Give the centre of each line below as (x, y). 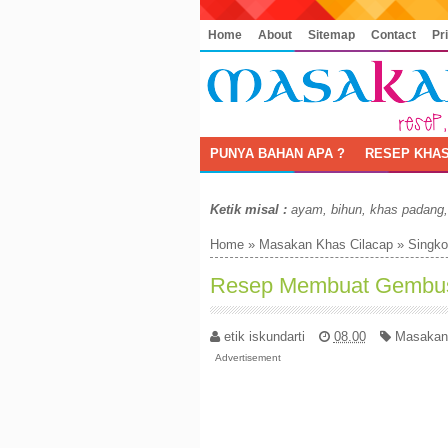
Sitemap (331, 34)
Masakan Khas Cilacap (325, 244)
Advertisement (247, 357)
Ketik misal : (248, 209)
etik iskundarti (264, 336)
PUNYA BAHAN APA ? (277, 153)
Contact (393, 34)
